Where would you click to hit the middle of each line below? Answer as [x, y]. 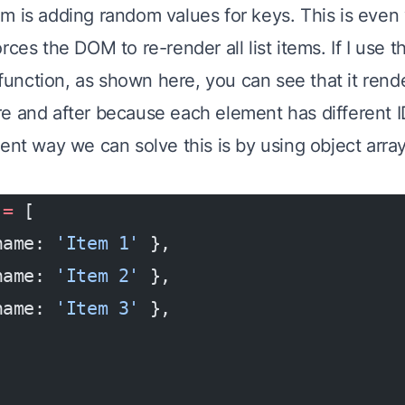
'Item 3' [98, 308]
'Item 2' [98, 276]
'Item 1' [98, 243]
